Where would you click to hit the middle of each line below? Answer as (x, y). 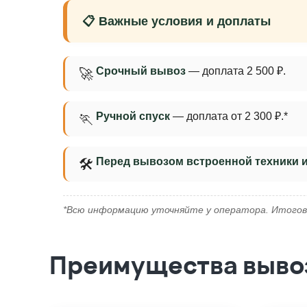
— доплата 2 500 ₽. (236, 71)
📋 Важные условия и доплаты (176, 21)
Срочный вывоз (141, 71)
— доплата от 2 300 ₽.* (229, 116)
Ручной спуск (133, 116)
